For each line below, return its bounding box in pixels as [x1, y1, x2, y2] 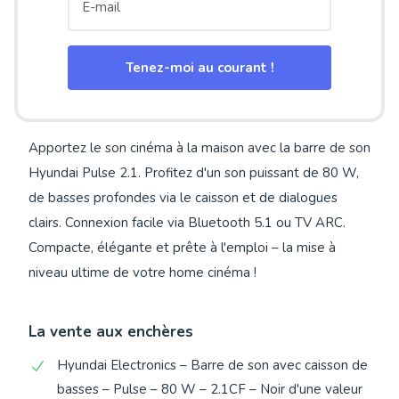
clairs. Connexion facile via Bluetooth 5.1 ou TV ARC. [28, 214, 346, 232]
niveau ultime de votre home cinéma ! [28, 264, 256, 282]
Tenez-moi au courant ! [125, 58, 274, 77]
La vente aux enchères [28, 322, 193, 343]
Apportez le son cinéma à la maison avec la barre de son [28, 139, 370, 158]
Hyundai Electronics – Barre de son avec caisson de [57, 356, 368, 375]
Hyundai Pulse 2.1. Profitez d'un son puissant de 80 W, [28, 164, 359, 183]
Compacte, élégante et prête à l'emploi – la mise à [28, 239, 336, 257]
